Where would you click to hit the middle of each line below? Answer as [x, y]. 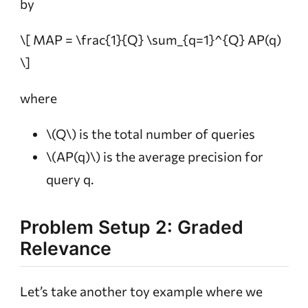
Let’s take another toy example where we [141, 291]
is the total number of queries [165, 134]
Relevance [65, 249]
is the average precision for [181, 157]
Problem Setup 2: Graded [131, 227]
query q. [69, 179]
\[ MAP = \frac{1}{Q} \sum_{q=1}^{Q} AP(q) [150, 40]
